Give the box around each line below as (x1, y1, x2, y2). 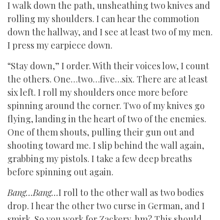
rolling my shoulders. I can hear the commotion (7, 13, 199, 25)
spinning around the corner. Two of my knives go (7, 100, 205, 111)
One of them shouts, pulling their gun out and (7, 126, 194, 138)
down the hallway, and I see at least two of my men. (7, 26, 213, 38)
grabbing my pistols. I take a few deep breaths (7, 153, 192, 165)
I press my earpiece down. (7, 39, 114, 51)
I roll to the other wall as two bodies (58, 187, 204, 198)
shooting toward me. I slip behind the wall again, (7, 139, 204, 151)
